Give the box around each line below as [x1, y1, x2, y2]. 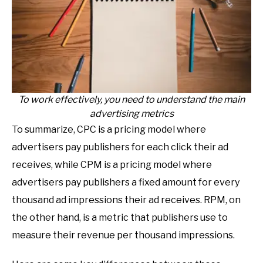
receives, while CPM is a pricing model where [12, 159, 212, 171]
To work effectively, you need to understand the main [18, 94, 245, 106]
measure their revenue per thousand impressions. [12, 230, 235, 241]
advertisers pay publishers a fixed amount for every [12, 177, 240, 188]
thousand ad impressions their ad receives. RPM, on [12, 194, 241, 206]
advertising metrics [89, 108, 174, 120]
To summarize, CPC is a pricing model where [12, 124, 206, 136]
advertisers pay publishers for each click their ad [12, 141, 228, 153]
